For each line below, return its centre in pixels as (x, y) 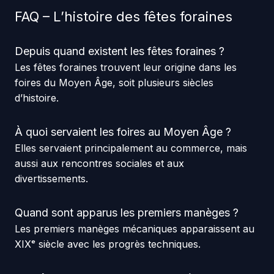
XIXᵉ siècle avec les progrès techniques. (107, 244)
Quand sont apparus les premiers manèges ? (126, 213)
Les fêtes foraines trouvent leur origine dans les (125, 68)
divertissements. (51, 179)
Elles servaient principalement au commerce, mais (131, 148)
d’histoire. (36, 98)
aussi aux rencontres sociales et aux (99, 164)
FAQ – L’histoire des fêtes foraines (123, 17)
